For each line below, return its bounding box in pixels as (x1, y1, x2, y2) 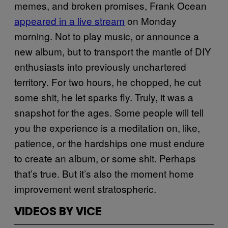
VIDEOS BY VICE (14, 207, 102, 217)
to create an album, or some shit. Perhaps (14, 151, 196, 165)
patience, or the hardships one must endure (14, 135, 205, 150)
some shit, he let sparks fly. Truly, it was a (14, 90, 193, 104)
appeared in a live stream (14, 13, 125, 27)
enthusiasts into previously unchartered (14, 59, 186, 73)
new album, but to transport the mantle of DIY (14, 44, 211, 58)
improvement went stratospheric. (14, 181, 156, 195)
